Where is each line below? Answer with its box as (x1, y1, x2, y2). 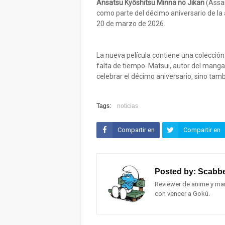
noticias (117, 102, 138, 109)
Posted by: (155, 167, 196, 176)
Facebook (113, 142, 143, 150)
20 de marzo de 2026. (96, 20, 165, 28)
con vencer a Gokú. (155, 190, 210, 197)
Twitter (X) (179, 142, 209, 150)
